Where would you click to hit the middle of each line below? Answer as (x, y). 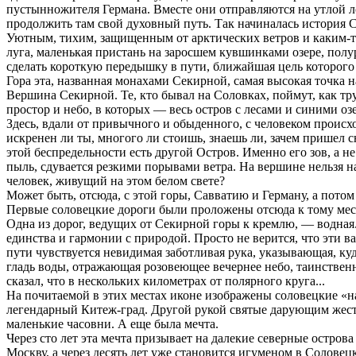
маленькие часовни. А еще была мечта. (112, 323)
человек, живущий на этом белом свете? (116, 180)
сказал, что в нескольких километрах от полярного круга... (166, 281)
